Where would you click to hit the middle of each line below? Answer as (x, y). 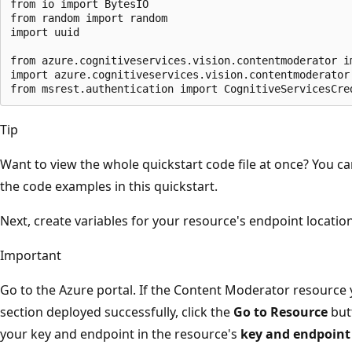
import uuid (45, 32)
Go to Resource (280, 312)
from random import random (89, 18)
